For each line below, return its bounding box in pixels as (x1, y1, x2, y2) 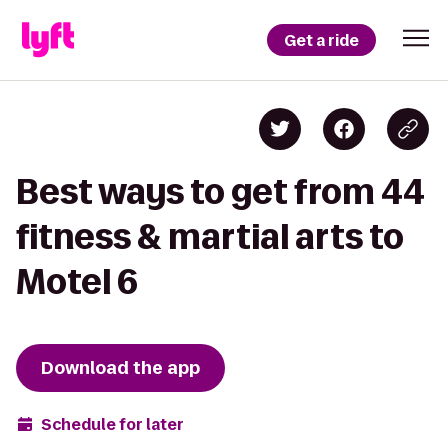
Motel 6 (16, 263, 138, 300)
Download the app (41, 356, 200, 380)
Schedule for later (41, 413, 184, 435)
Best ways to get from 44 (16, 173, 425, 210)
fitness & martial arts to (16, 218, 404, 255)
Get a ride (284, 29, 359, 51)
